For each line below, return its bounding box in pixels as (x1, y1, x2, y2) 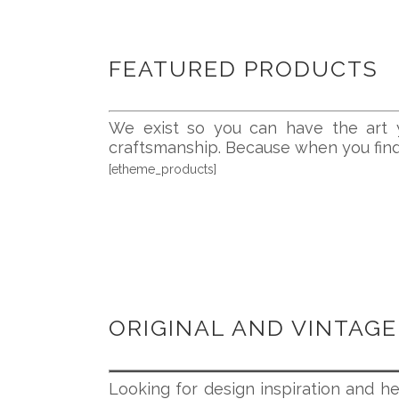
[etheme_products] (109, 162, 216, 177)
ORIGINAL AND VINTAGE (109, 314, 397, 342)
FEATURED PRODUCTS (109, 55, 379, 83)
